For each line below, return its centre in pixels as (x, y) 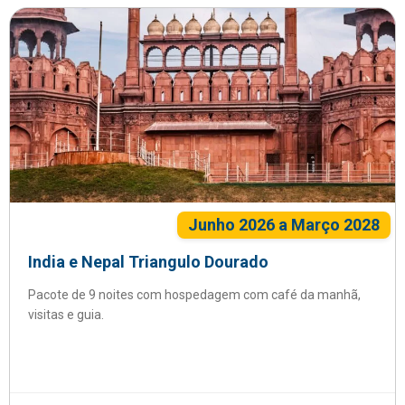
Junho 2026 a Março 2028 (284, 225)
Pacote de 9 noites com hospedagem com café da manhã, (194, 295)
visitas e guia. (66, 315)
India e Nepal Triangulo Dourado (148, 262)
